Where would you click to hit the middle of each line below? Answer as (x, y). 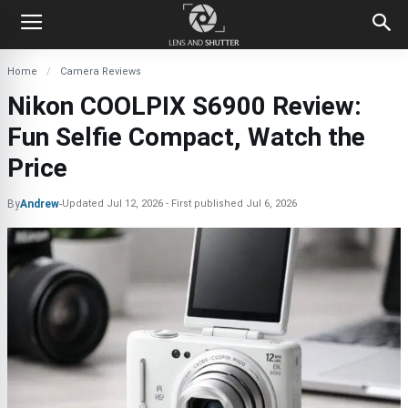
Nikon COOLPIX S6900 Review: (184, 106)
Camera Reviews (101, 71)
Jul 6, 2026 (271, 204)
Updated (84, 204)
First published (209, 204)
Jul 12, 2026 (135, 204)
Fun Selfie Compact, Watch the (186, 137)
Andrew (40, 204)
